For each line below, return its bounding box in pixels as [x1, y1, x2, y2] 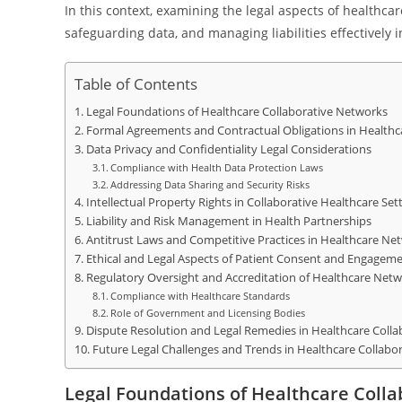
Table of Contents [74, 74, 197, 95]
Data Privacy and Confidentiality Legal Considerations [85, 142, 371, 157]
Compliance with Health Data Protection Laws [110, 161, 324, 174]
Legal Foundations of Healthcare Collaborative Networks [85, 104, 388, 119]
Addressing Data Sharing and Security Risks [110, 178, 310, 191]
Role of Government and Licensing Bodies [110, 306, 306, 319]
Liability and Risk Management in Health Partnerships [85, 214, 371, 229]
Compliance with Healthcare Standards [110, 289, 291, 302]
